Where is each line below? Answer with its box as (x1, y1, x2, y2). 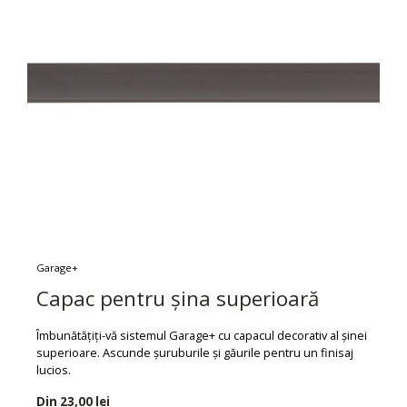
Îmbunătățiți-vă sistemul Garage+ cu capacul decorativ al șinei (36, 326, 367, 343)
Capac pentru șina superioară (36, 283, 319, 313)
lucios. (36, 361, 71, 378)
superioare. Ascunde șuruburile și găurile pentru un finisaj (36, 343, 353, 361)
